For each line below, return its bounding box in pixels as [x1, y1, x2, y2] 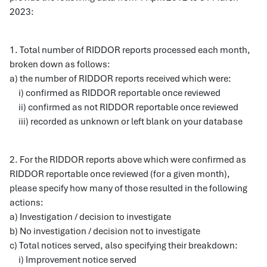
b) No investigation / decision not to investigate [10, 225, 200, 237]
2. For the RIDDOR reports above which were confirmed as [10, 154, 246, 166]
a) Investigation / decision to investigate [10, 211, 171, 223]
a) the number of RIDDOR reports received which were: [10, 73, 231, 85]
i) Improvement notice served [10, 254, 136, 266]
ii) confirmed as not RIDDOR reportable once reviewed [10, 101, 238, 113]
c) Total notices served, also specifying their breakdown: [10, 240, 238, 252]
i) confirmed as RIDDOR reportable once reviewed [10, 87, 221, 99]
